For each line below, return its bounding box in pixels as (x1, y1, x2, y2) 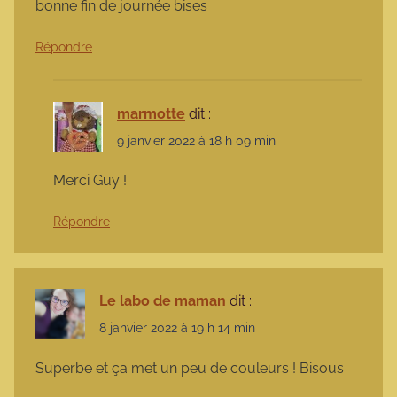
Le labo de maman (99, 292, 226, 310)
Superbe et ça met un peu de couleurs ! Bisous (35, 359, 344, 377)
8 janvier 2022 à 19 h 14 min (99, 321, 255, 336)
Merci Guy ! (53, 172, 127, 190)
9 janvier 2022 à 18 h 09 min (117, 134, 276, 149)
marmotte (117, 105, 185, 122)
